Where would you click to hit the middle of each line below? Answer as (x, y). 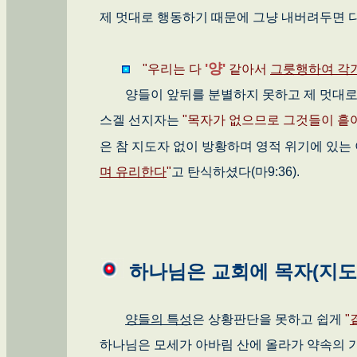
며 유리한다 (133, 171)
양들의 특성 (159, 319)
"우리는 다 (172, 69)
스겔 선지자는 (141, 120)
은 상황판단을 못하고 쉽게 (269, 319)
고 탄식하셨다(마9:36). (239, 171)
